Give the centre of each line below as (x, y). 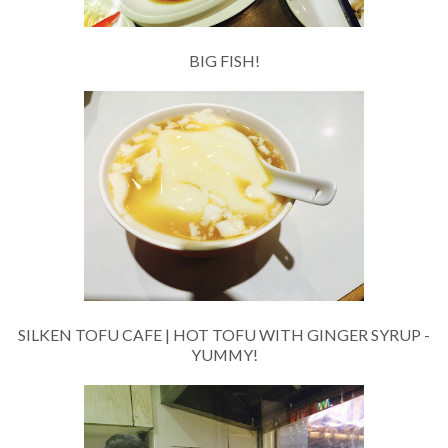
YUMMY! (224, 355)
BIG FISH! (224, 61)
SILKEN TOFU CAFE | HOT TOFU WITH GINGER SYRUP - (224, 335)
